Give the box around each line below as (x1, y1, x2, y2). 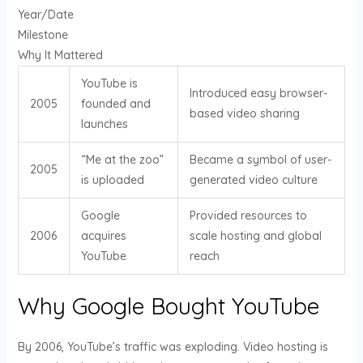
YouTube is (80, 76, 138, 92)
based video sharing (189, 106, 300, 122)
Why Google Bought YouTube (17, 292, 319, 321)
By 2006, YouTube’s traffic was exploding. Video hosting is (17, 339, 328, 354)
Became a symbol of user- (189, 152, 331, 168)
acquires (80, 228, 126, 244)
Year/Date (17, 7, 74, 23)
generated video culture (189, 173, 318, 188)
